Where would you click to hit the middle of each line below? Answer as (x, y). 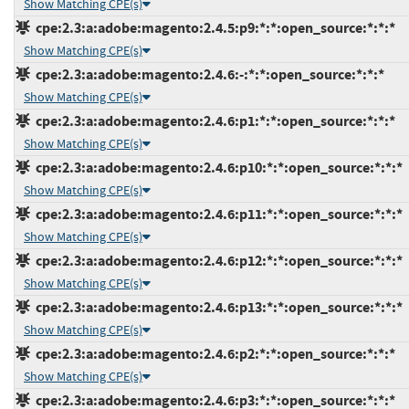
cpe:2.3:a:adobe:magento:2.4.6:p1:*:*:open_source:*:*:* (213, 121)
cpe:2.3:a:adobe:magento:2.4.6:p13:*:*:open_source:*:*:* (216, 307)
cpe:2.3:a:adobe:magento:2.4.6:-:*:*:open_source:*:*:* (207, 74)
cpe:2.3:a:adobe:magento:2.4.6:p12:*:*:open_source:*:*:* (216, 260)
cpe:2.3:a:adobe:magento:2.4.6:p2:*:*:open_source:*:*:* (213, 353)
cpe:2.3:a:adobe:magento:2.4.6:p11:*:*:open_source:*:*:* (216, 214)
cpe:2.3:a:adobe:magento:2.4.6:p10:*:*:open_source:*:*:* (216, 167)
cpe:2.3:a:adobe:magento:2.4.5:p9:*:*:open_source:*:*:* (213, 27)
